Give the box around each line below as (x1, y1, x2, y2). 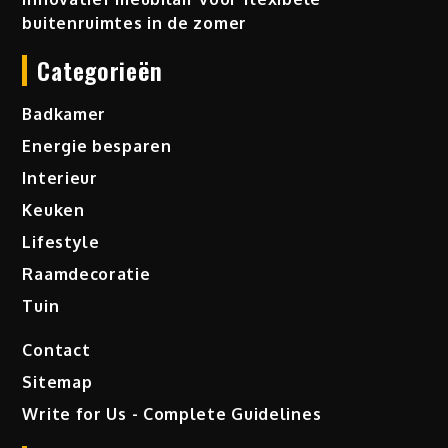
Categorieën (37, 52, 164, 89)
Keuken (22, 200, 85, 221)
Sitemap (22, 372, 93, 393)
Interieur (22, 168, 98, 189)
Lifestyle (22, 232, 100, 253)
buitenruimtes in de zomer (22, 13, 247, 34)
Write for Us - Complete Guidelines (22, 404, 322, 425)
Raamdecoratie (22, 264, 151, 285)
